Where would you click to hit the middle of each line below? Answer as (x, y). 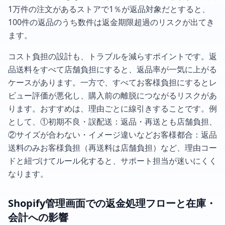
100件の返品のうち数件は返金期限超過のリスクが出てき (111, 22)
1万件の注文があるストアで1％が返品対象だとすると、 (109, 9)
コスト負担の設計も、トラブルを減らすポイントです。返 (113, 56)
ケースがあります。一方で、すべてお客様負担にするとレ (113, 82)
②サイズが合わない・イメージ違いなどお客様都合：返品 (113, 134)
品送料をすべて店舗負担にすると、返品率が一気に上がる (113, 69)
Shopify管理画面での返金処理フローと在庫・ (112, 203)
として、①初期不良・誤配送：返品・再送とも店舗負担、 (113, 121)
